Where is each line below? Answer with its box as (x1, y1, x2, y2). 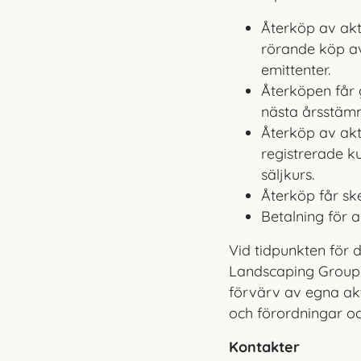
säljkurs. (261, 165, 315, 184)
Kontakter (229, 338, 301, 356)
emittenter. (261, 60, 331, 79)
